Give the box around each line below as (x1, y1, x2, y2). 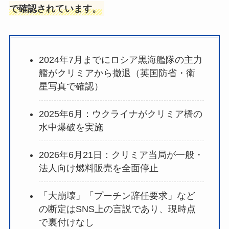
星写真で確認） (38, 81, 103, 92)
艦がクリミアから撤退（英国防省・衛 (38, 68, 195, 79)
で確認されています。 (9, 3, 101, 14)
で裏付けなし (38, 217, 94, 227)
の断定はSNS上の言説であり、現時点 (38, 203, 196, 214)
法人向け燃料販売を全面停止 (38, 163, 158, 173)
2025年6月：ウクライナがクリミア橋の (38, 108, 202, 119)
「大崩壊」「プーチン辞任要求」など (38, 190, 195, 201)
